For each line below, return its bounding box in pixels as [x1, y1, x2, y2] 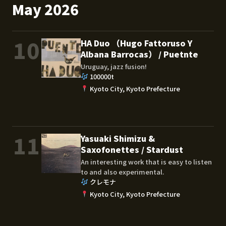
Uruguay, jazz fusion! [81, 61, 147, 71]
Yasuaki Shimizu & [81, 132, 155, 144]
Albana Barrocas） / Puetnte [81, 47, 198, 60]
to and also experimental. [81, 166, 164, 177]
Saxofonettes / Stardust [81, 143, 183, 155]
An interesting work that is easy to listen [81, 156, 212, 166]
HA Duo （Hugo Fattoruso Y [81, 36, 192, 49]
